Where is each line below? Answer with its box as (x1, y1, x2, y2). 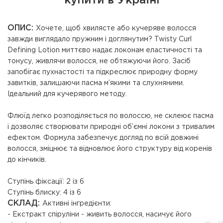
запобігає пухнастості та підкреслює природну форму (7, 69, 198, 75)
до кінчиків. (7, 157, 46, 163)
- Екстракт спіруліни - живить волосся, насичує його (7, 212, 192, 218)
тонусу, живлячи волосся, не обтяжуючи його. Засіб (7, 58, 191, 64)
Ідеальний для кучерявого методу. (7, 91, 127, 97)
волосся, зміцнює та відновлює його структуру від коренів (7, 146, 212, 152)
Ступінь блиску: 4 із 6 (7, 190, 81, 196)
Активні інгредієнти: (42, 201, 111, 207)
